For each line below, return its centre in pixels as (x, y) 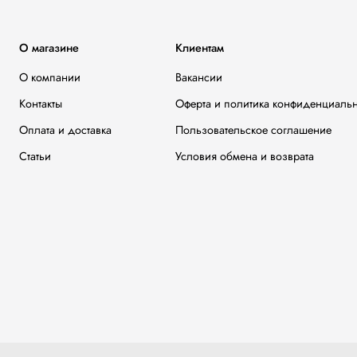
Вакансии (199, 77)
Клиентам (200, 47)
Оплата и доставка (65, 129)
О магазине (49, 47)
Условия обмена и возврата (245, 156)
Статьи (35, 156)
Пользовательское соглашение (253, 129)
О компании (50, 77)
